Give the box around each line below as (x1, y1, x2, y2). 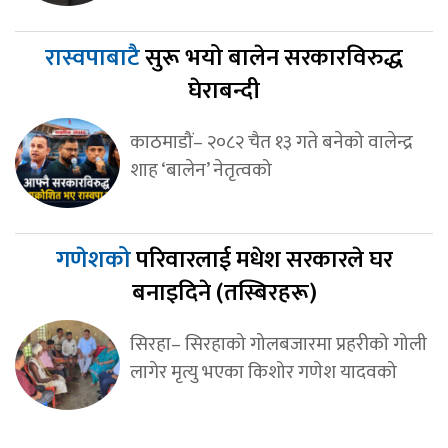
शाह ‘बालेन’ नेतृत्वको (129, 154, 272, 187)
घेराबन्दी (188, 71, 260, 112)
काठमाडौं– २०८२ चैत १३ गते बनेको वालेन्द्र (129, 126, 413, 159)
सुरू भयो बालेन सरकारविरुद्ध (145, 38, 403, 79)
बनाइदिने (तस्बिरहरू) (131, 273, 317, 314)
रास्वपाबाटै (45, 38, 145, 79)
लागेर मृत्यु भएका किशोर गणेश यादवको (129, 356, 397, 389)
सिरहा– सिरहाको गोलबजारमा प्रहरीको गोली (129, 328, 427, 361)
